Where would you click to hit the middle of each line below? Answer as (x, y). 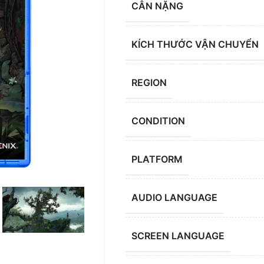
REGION (149, 83)
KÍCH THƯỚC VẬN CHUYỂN (195, 44)
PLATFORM (157, 159)
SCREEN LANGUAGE (178, 236)
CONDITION (158, 121)
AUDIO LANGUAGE (174, 198)
